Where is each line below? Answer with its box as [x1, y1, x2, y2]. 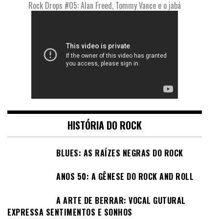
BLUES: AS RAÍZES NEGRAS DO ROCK [56, 147, 183, 159]
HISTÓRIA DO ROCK [67, 117, 142, 132]
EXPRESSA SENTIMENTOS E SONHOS [7, 206, 132, 218]
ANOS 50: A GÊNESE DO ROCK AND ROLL [56, 171, 194, 183]
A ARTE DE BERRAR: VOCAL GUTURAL [56, 194, 186, 206]
